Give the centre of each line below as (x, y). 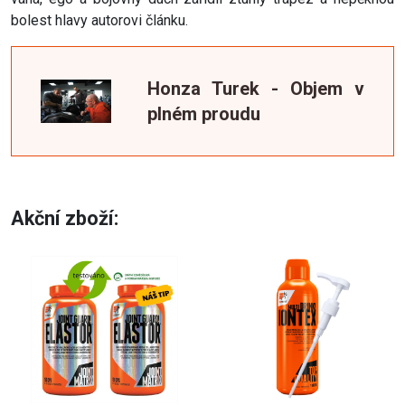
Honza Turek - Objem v (256, 89)
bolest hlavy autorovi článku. (101, 21)
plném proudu (204, 114)
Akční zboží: (65, 219)
